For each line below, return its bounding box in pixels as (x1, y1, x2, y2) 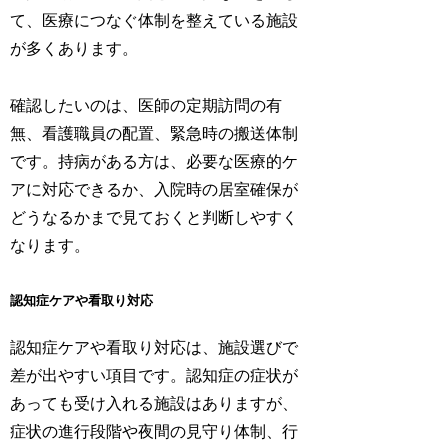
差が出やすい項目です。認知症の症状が (10, 366, 299, 384)
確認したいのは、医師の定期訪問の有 (10, 97, 283, 115)
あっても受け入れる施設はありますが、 (10, 394, 299, 412)
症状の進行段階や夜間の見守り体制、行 (10, 422, 299, 440)
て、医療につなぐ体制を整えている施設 (10, 12, 299, 30)
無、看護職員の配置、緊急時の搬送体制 (10, 125, 299, 143)
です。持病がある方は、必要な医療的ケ (10, 153, 299, 171)
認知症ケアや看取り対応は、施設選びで (10, 338, 299, 356)
